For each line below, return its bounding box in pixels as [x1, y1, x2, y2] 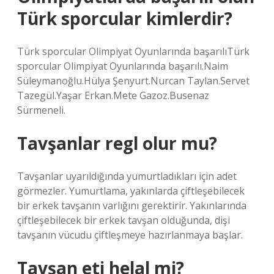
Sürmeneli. [17, 103, 65, 117]
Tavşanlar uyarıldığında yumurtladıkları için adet [17, 169, 237, 183]
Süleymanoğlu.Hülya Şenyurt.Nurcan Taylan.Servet [17, 74, 250, 87]
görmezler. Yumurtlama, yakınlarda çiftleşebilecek [17, 184, 245, 198]
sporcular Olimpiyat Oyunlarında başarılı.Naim [17, 59, 228, 73]
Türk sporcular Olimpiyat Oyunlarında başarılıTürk [17, 45, 250, 58]
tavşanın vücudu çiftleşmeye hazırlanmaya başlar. [17, 228, 243, 242]
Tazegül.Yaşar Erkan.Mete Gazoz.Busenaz [17, 89, 209, 102]
